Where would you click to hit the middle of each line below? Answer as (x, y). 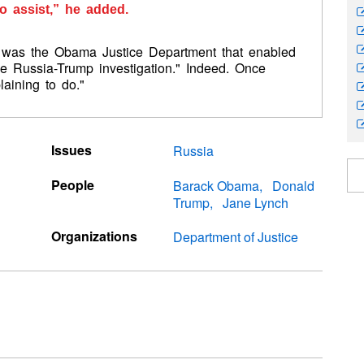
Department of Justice (236, 237)
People (72, 184)
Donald (294, 185)
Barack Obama (217, 185)
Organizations (94, 236)
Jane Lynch (256, 202)
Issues (71, 150)
